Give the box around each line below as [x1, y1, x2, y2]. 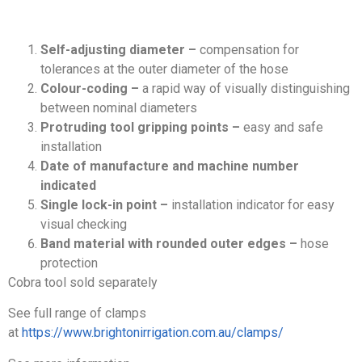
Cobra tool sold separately [8, 274, 158, 290]
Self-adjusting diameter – [40, 41, 200, 57]
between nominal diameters [40, 99, 197, 116]
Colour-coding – [40, 80, 142, 96]
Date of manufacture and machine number [40, 158, 299, 174]
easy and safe [243, 119, 323, 135]
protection [40, 255, 98, 271]
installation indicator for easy [171, 196, 335, 213]
